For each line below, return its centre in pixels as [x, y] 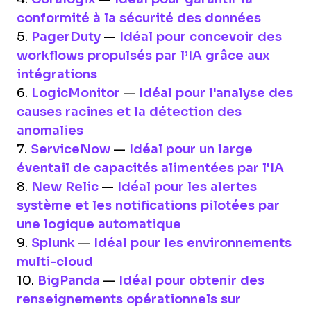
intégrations [57, 75]
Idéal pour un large [191, 150]
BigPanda [69, 281]
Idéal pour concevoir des [201, 37]
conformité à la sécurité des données [139, 18]
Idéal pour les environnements [193, 243]
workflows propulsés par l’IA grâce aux [143, 56]
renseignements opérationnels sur [129, 300]
